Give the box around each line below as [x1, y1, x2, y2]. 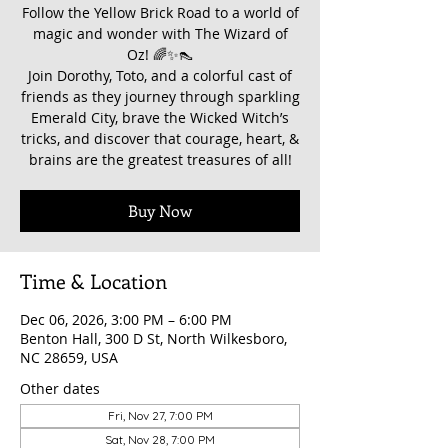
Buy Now [128, 200, 192, 222]
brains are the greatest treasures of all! [28, 150, 292, 170]
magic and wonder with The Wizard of [32, 24, 288, 44]
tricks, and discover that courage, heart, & [21, 129, 299, 149]
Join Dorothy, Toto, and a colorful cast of [28, 66, 292, 86]
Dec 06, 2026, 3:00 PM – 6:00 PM [20, 310, 232, 330]
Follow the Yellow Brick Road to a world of [21, 3, 299, 23]
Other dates [20, 379, 100, 399]
